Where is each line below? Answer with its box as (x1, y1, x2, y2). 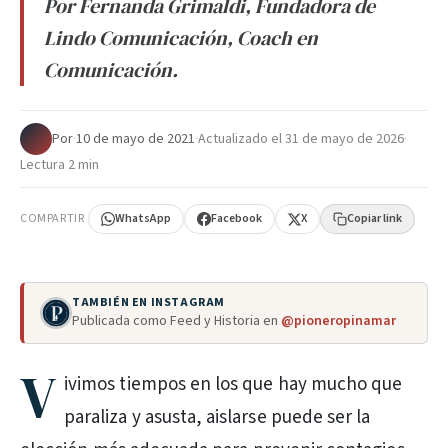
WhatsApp (115, 210, 172, 227)
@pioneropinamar (281, 311, 396, 331)
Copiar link (347, 210, 403, 227)
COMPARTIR (20, 210, 85, 227)
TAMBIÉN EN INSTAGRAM (72, 294, 225, 311)
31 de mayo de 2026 (285, 129, 404, 149)
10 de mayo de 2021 (76, 129, 195, 149)
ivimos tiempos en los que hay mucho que (64, 371, 403, 398)
